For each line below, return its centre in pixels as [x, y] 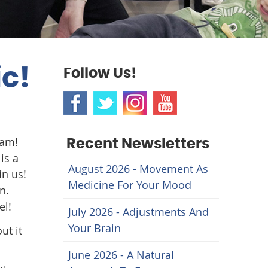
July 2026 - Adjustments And [138, 212]
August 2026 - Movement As [138, 169]
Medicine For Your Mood [130, 185]
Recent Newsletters [138, 144]
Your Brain [95, 228]
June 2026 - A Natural [121, 255]
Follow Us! [100, 74]
